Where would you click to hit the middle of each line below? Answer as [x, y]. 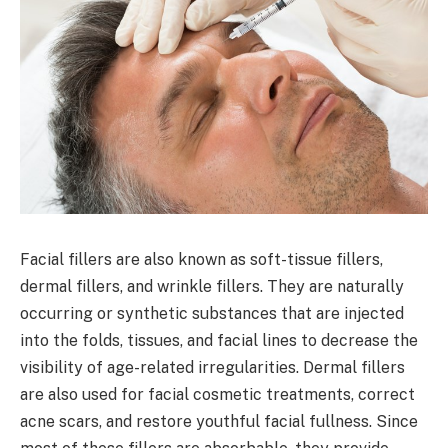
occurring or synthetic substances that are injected [212, 313]
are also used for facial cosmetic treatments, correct [217, 394]
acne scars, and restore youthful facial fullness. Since [219, 421]
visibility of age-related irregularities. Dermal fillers [212, 367]
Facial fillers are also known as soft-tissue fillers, [201, 259]
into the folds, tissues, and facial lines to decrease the [219, 340]
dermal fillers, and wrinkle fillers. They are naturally [212, 286]
